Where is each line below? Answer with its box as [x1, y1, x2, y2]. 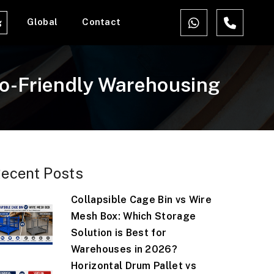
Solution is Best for [70, 227, 167, 239]
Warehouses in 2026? [70, 243, 178, 255]
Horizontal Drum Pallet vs [70, 260, 196, 272]
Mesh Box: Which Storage [70, 210, 196, 222]
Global [27, 17, 58, 27]
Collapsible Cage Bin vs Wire [70, 194, 212, 206]
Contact [82, 17, 121, 27]
